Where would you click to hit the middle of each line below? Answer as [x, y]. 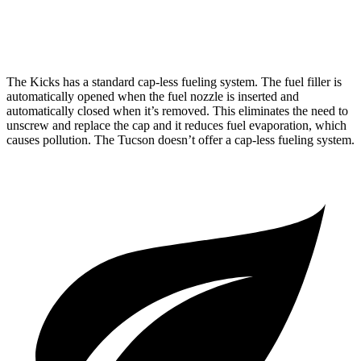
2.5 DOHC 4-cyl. [168, 29]
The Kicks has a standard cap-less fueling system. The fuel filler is [174, 81]
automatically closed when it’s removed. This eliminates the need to [177, 110]
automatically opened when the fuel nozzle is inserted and [153, 96]
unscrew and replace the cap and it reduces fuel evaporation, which [176, 125]
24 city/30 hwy [254, 29]
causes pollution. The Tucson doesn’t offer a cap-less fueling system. [180, 139]
